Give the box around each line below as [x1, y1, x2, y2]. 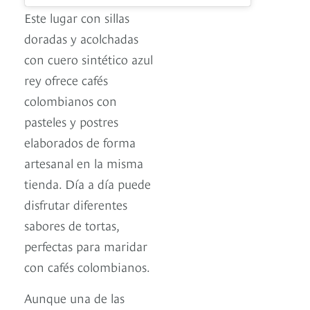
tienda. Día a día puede [24, 174, 151, 192]
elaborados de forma [24, 132, 136, 150]
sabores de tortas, [24, 215, 119, 233]
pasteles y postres [24, 111, 118, 129]
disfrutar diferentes [24, 194, 127, 212]
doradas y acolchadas [24, 28, 138, 46]
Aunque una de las [24, 288, 125, 306]
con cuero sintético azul [24, 49, 153, 67]
